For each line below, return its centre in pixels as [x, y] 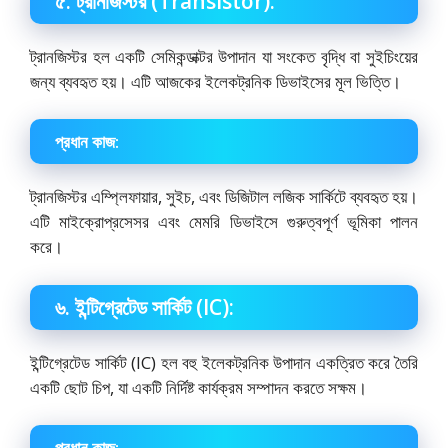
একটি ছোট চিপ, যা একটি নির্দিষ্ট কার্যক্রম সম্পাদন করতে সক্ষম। [198, 387]
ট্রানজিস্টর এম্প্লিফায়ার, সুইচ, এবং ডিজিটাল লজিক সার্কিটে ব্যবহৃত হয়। [224, 197]
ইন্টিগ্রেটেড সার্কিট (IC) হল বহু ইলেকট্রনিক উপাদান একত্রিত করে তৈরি [224, 362]
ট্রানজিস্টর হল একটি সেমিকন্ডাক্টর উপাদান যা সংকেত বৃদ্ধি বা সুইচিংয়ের [224, 56]
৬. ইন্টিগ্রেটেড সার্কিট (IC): [144, 306]
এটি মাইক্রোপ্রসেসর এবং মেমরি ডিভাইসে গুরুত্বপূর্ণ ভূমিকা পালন [224, 222]
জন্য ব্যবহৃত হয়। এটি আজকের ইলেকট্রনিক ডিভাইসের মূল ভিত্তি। [215, 81]
